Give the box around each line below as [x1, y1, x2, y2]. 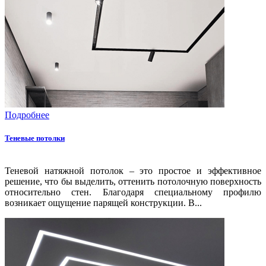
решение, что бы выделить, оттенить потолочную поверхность [5, 176, 261, 187]
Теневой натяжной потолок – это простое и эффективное [5, 166, 261, 176]
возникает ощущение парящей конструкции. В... [5, 198, 202, 208]
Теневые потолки [5, 134, 65, 143]
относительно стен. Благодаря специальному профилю [5, 187, 261, 198]
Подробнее [5, 109, 49, 120]
